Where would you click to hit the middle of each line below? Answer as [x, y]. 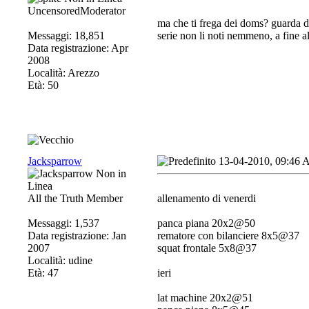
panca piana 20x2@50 [206, 223]
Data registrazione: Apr [78, 48]
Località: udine [60, 260]
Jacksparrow [55, 161]
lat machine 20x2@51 [205, 298]
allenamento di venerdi [207, 198]
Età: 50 [43, 85]
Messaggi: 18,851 [66, 36]
